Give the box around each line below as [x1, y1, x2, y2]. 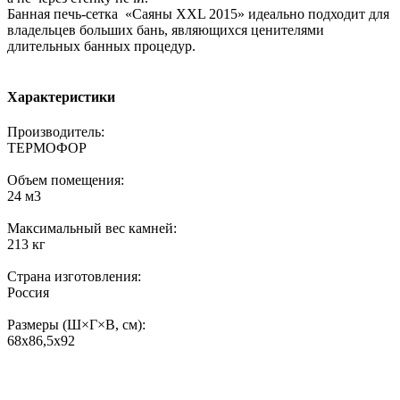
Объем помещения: [7, 172, 124, 188]
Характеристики [7, 89, 115, 105]
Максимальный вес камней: [7, 221, 177, 237]
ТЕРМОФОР [7, 140, 87, 156]
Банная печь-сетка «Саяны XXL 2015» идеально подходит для [7, 5, 389, 21]
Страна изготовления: [7, 269, 141, 285]
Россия [7, 285, 49, 301]
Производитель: [7, 124, 104, 140]
